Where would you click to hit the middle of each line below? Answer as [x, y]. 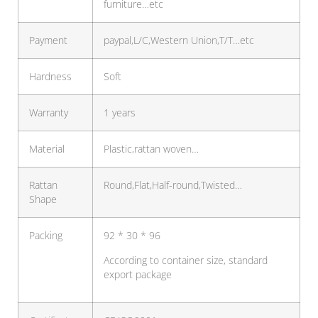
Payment [48, 41]
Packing [46, 236]
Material [47, 149]
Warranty [49, 113]
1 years [120, 113]
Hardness [50, 77]
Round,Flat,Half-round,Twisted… [173, 186]
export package [138, 274]
